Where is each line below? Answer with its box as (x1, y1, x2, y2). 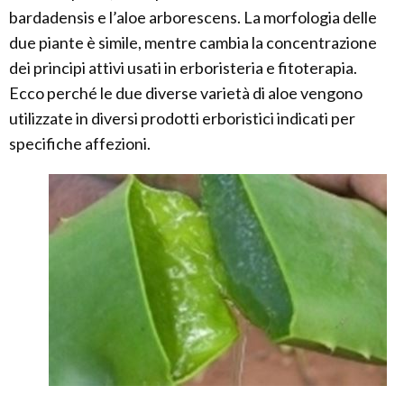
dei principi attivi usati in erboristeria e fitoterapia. (9, 58, 357, 78)
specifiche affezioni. (9, 133, 151, 153)
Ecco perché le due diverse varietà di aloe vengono (9, 83, 363, 103)
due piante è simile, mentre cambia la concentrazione (9, 32, 377, 52)
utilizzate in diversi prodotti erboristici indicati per (9, 108, 355, 128)
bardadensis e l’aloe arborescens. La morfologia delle (9, 7, 377, 27)
